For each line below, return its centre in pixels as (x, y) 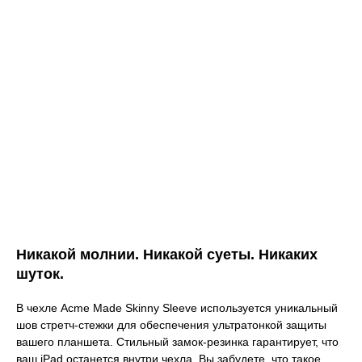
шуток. (40, 274)
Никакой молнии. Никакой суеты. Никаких (167, 254)
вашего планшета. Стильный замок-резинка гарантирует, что (177, 341)
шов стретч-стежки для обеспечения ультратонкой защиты (171, 324)
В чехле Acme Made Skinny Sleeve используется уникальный (177, 307)
